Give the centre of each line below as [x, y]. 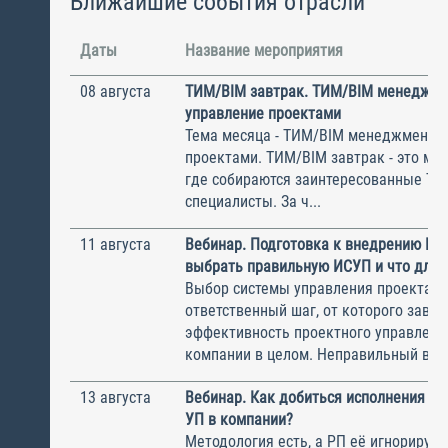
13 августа [115, 398]
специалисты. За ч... [253, 202]
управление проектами [263, 114]
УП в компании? [239, 420]
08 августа [115, 92]
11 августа [115, 245]
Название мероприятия [264, 51]
